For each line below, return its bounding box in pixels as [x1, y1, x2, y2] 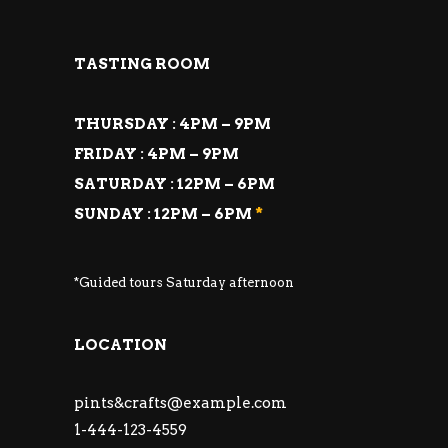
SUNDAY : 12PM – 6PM [74, 205, 255, 223]
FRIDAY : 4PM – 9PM [74, 145, 239, 163]
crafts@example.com [124, 394, 287, 412]
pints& [74, 394, 124, 412]
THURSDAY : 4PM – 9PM [74, 115, 271, 133]
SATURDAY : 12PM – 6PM [74, 175, 275, 193]
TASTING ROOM [74, 55, 210, 73]
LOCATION [74, 336, 167, 354]
